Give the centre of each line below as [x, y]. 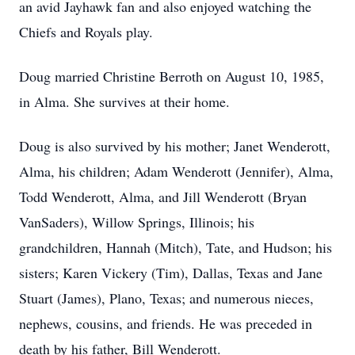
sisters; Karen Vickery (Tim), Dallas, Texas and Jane [171, 273]
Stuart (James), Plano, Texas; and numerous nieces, [166, 298]
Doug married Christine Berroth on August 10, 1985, [172, 76]
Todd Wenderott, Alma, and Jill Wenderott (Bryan [163, 197]
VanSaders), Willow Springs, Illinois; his [137, 222]
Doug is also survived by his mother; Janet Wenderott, [175, 146]
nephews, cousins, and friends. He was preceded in [166, 323]
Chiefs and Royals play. [86, 32]
